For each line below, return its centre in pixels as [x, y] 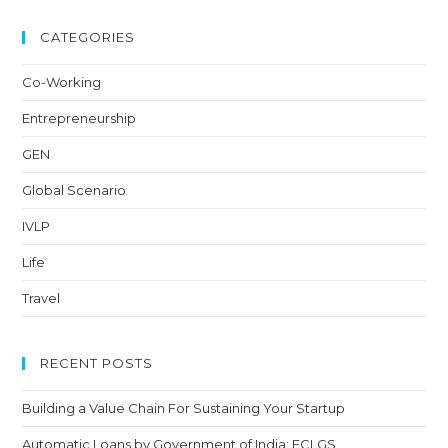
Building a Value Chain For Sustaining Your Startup [184, 407]
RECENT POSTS [97, 362]
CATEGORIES [88, 36]
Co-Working [62, 81]
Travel [41, 297]
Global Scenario [74, 189]
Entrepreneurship [79, 117]
